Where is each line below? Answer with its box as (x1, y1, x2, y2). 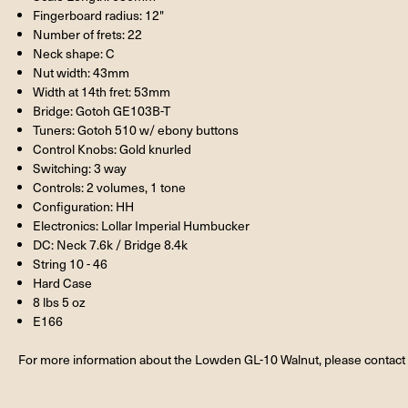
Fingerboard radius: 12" (33, 5, 165, 24)
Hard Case (33, 273, 93, 291)
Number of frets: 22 (33, 25, 143, 43)
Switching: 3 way (33, 158, 127, 177)
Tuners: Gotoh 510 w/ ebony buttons (33, 120, 240, 138)
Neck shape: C (33, 44, 116, 62)
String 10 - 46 (33, 254, 108, 272)
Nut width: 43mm (33, 63, 130, 81)
